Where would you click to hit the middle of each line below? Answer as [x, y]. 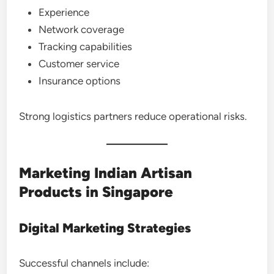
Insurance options [80, 80]
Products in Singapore [96, 191]
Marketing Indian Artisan [106, 172]
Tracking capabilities [86, 46]
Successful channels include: [84, 263]
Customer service [79, 63]
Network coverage [82, 29]
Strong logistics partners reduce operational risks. [133, 116]
